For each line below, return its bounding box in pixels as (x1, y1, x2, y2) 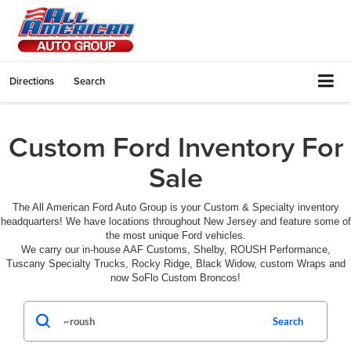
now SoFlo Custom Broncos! (110, 271, 241, 284)
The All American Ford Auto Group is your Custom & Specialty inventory (12, 201, 339, 213)
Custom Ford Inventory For (8, 125, 343, 167)
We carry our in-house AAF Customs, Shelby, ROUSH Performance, (20, 243, 331, 255)
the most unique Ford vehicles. (105, 229, 246, 241)
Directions (9, 73, 54, 89)
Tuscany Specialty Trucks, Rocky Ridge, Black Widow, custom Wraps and (5, 257, 346, 270)
